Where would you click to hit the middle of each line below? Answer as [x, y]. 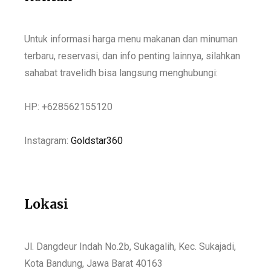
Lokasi [46, 204]
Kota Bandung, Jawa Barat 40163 [93, 263]
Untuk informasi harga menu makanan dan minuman [131, 39]
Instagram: [47, 140]
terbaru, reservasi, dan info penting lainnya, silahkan [132, 56]
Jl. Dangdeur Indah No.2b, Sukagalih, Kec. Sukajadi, [130, 246]
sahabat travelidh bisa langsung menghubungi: [121, 73]
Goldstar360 [97, 140]
